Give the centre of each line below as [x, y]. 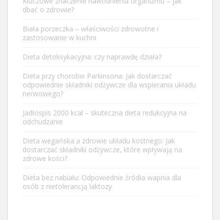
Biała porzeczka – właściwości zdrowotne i [91, 28]
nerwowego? [43, 93]
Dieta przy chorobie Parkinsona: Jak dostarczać [97, 76]
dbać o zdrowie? [48, 9]
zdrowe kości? [45, 158]
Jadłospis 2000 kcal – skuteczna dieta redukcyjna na [105, 112]
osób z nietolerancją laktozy [67, 186]
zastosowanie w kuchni [59, 37]
